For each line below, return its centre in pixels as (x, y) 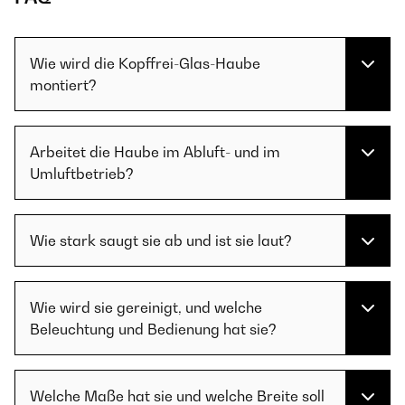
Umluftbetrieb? (82, 174)
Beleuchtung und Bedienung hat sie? (153, 330)
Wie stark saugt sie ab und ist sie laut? (161, 241)
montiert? (63, 85)
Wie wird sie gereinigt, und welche (146, 308)
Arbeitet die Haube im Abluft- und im (155, 152)
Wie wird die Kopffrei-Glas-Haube (145, 64)
